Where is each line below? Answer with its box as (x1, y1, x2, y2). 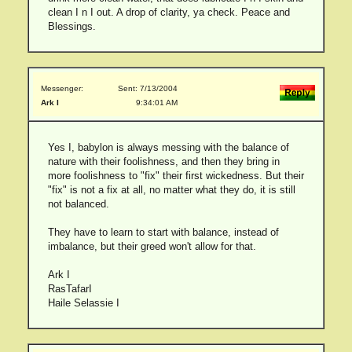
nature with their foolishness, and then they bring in (47, 156, 280, 167)
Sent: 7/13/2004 (118, 84, 178, 93)
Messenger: (41, 84, 83, 93)
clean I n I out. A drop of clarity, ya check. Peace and (47, 6, 290, 18)
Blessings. (47, 20, 96, 32)
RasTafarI (47, 283, 92, 295)
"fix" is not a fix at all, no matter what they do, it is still (47, 184, 295, 196)
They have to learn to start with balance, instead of (47, 226, 279, 238)
